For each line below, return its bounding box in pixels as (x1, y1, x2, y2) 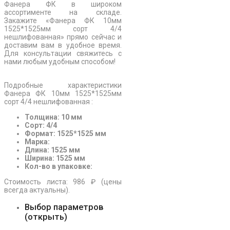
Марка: (25, 137, 50, 146)
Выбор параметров (25, 202, 104, 213)
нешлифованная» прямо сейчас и (4, 32, 122, 41)
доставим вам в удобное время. (4, 41, 122, 49)
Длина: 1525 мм (25, 145, 80, 154)
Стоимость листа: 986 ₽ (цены (4, 177, 122, 186)
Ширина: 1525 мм (25, 154, 85, 162)
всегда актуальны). (4, 185, 70, 194)
